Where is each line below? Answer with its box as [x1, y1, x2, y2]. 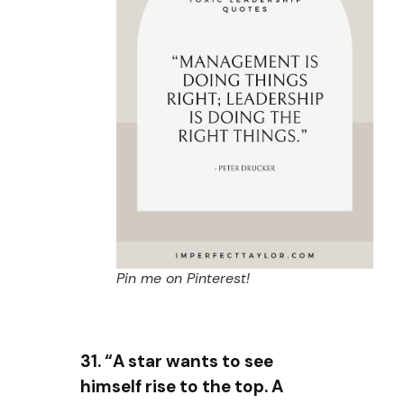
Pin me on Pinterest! [116, 268, 250, 288]
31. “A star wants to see [80, 349, 273, 372]
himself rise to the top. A [80, 374, 283, 398]
